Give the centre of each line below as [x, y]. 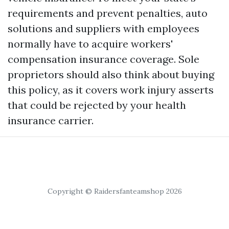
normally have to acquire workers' [90, 43]
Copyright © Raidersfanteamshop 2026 [114, 191]
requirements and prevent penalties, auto [108, 13]
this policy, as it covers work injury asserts [111, 89]
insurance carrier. [51, 120]
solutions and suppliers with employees [104, 28]
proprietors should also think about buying [111, 74]
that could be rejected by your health [97, 105]
